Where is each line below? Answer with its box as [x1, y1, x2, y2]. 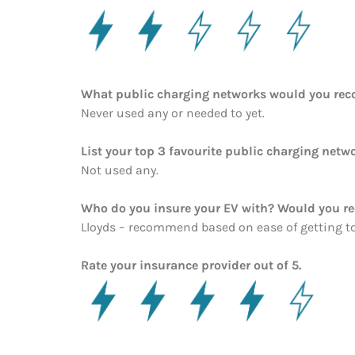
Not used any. [81, 162, 158, 177]
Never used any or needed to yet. [81, 105, 265, 120]
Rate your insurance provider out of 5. [81, 257, 301, 273]
